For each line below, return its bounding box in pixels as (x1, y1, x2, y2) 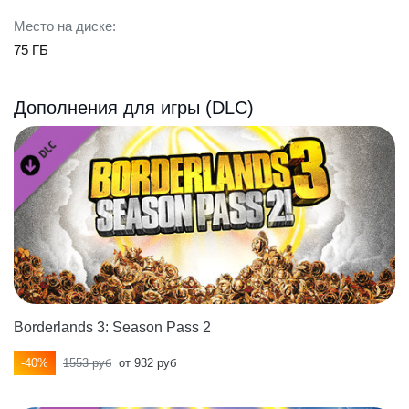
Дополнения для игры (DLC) (14, 98, 254, 119)
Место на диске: (14, 18, 116, 35)
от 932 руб (119, 356, 176, 371)
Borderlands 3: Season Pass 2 (14, 320, 211, 336)
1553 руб (63, 356, 111, 371)
